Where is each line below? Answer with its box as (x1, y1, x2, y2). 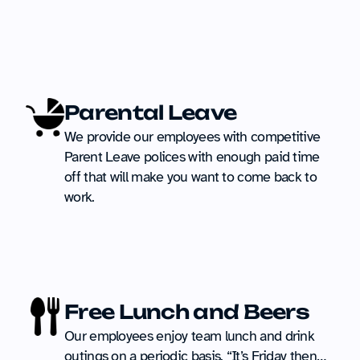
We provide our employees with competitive (64, 128, 321, 145)
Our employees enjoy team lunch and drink (64, 327, 314, 345)
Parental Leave (64, 100, 237, 125)
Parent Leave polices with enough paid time (64, 148, 320, 166)
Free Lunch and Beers (64, 300, 309, 324)
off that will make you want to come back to (64, 168, 317, 186)
